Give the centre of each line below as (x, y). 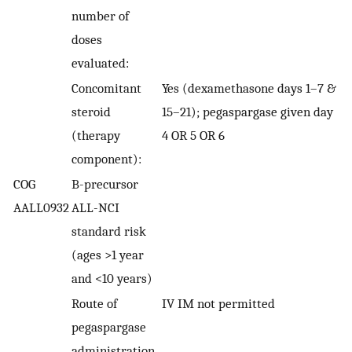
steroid (91, 112)
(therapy (96, 136)
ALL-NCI (95, 208)
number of (100, 16)
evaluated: (100, 63)
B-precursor (105, 184)
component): (106, 159)
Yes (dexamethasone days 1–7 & (249, 88)
